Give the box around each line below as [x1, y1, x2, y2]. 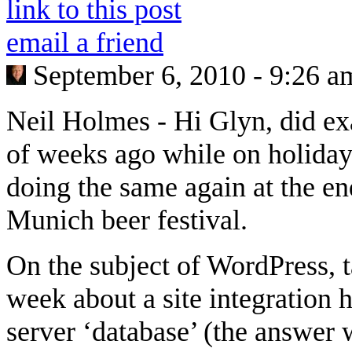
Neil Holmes [6, 104, 157, 137]
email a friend [6, 26, 163, 58]
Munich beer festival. [6, 203, 247, 236]
